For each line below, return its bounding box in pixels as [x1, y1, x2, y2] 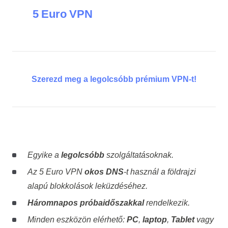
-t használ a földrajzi [123, 167, 196, 176]
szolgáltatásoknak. [104, 150, 174, 159]
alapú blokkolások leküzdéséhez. [27, 181, 148, 190]
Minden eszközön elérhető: [27, 215, 127, 224]
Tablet [170, 215, 194, 224]
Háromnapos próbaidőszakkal [27, 198, 144, 207]
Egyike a [27, 150, 61, 159]
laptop [142, 215, 167, 224]
